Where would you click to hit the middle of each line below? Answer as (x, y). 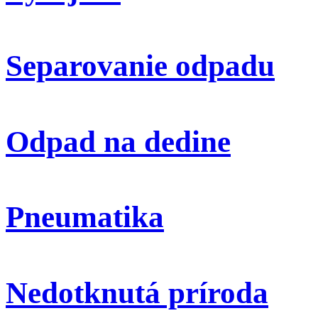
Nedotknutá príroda (137, 293)
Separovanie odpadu (140, 65)
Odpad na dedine (118, 141)
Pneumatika (85, 217)
